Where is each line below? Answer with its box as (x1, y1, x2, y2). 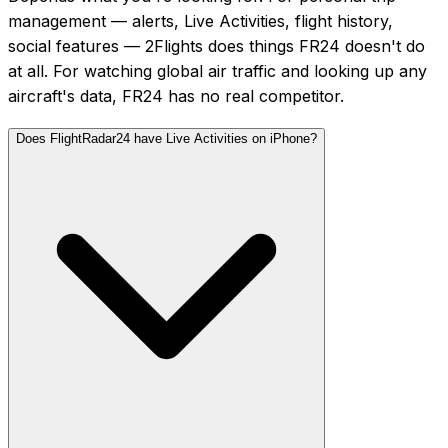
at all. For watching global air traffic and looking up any (8, 60, 427, 81)
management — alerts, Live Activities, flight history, (8, 10, 393, 31)
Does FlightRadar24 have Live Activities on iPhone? (16, 130, 317, 146)
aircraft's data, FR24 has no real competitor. (8, 85, 344, 106)
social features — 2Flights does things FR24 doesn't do (8, 35, 425, 56)
